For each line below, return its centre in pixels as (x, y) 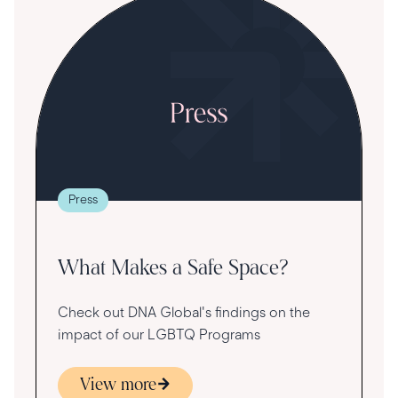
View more (118, 385)
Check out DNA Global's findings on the (184, 312)
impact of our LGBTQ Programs (159, 334)
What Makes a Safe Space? (173, 269)
